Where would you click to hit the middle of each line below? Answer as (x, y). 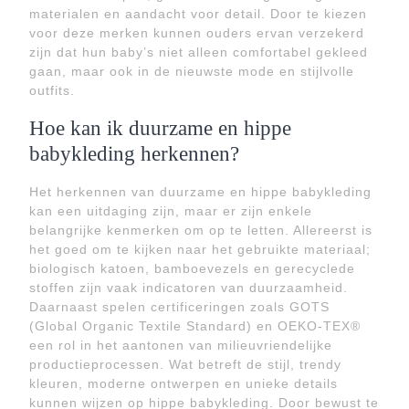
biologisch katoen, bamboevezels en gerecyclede (192, 268)
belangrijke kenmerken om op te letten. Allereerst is (201, 230)
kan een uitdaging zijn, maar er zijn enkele (171, 211)
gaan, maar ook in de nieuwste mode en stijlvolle (192, 71)
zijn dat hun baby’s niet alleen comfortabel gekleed (199, 52)
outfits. (52, 90)
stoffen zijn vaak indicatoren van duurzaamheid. (189, 288)
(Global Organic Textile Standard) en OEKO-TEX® (195, 326)
